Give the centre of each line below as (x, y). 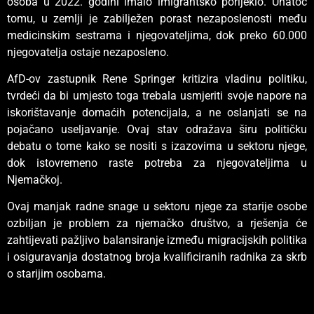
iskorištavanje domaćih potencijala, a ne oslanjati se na (157, 112)
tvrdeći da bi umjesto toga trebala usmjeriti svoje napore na (157, 95)
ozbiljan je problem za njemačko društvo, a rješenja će (157, 224)
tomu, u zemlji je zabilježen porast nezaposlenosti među (157, 18)
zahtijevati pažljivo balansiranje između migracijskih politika (157, 240)
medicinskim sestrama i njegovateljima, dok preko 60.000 (157, 35)
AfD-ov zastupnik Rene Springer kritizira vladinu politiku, (157, 78)
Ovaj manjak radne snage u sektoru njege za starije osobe (157, 207)
